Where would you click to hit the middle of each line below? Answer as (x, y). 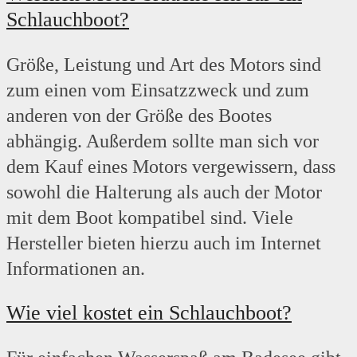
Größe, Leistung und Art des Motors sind (164, 65)
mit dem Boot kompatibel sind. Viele (150, 218)
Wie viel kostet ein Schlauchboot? (149, 313)
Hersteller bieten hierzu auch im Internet (164, 243)
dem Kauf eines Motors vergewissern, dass (171, 167)
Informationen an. (76, 269)
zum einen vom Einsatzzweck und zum (158, 90)
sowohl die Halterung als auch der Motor (164, 192)
